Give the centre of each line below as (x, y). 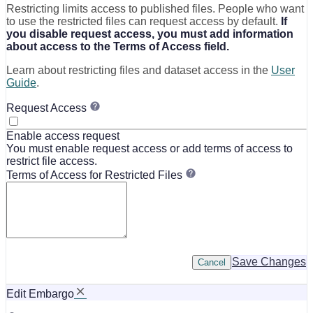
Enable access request (63, 136)
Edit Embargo (40, 293)
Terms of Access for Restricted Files (96, 175)
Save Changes (269, 261)
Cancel (212, 262)
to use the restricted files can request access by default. (144, 21)
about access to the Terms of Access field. (118, 46)
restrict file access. (52, 161)
